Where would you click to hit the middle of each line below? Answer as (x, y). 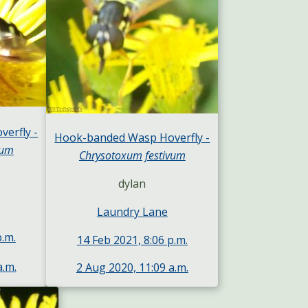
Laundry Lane (132, 211)
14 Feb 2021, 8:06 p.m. (132, 240)
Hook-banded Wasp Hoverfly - (132, 138)
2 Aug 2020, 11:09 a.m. (132, 268)
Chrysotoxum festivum (132, 156)
